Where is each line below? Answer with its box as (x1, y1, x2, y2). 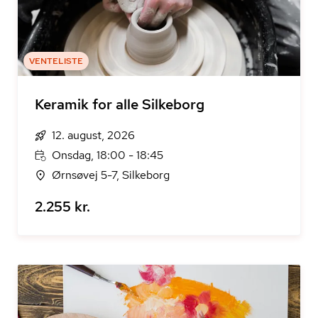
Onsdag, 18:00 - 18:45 (52, 148, 163, 163)
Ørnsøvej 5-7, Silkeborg (52, 168, 170, 182)
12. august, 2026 (52, 128, 135, 143)
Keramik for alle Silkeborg (35, 95, 204, 114)
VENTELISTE (29, 55, 83, 67)
